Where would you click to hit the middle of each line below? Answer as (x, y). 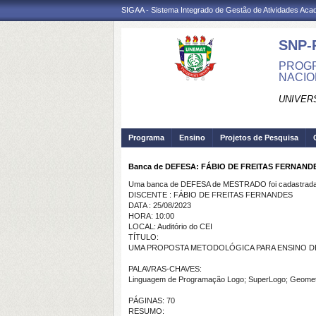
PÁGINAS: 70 (152, 300)
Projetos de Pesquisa (259, 138)
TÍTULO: (144, 237)
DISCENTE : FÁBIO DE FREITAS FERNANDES (211, 195)
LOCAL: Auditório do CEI (170, 226)
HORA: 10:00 (151, 216)
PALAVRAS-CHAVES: (165, 269)
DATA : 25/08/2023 (160, 205)
